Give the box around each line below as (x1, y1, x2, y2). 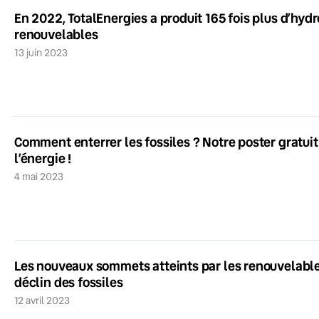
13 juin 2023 (19, 46, 68, 59)
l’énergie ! (14, 149, 72, 167)
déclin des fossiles (14, 273, 123, 291)
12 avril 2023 (18, 293, 70, 307)
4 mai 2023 (20, 169, 63, 183)
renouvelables (14, 25, 98, 43)
